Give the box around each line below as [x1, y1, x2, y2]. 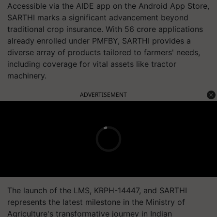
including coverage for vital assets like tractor [7, 59, 176, 69]
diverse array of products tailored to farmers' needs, [7, 47, 200, 57]
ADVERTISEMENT [80, 91, 127, 99]
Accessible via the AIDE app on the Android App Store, [7, 1, 209, 11]
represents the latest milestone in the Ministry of [7, 197, 185, 207]
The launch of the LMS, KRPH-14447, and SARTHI [7, 186, 187, 195]
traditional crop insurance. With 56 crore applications [7, 24, 203, 34]
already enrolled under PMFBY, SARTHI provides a [7, 36, 191, 46]
